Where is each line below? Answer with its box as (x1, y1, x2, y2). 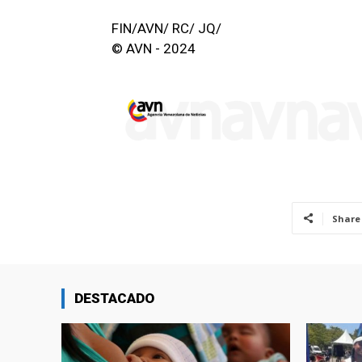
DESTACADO (74, 289, 154, 306)
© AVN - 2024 (112, 40, 196, 57)
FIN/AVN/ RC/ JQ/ (112, 20, 221, 37)
